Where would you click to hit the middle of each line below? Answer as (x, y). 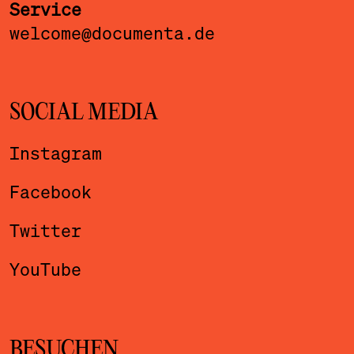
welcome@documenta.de (112, 32)
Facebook (50, 191)
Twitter (45, 230)
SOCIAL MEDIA (83, 114)
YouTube (45, 269)
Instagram (55, 153)
